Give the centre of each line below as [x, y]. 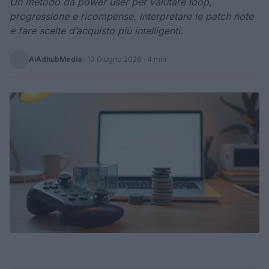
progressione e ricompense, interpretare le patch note [131, 16]
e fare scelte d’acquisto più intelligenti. [96, 31]
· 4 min [154, 59]
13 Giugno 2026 [114, 59]
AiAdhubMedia [55, 59]
